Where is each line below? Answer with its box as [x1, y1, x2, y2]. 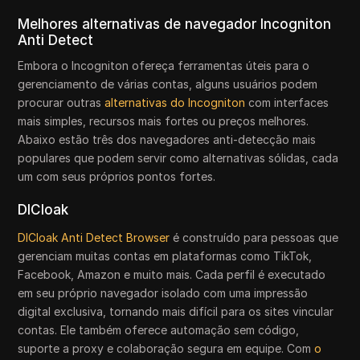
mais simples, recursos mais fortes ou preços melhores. [18, 113, 309, 128]
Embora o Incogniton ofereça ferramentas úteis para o [18, 58, 310, 72]
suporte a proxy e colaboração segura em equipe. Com [18, 341, 315, 355]
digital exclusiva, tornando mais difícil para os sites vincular [18, 304, 334, 318]
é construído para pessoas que [170, 230, 339, 244]
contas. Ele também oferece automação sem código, [18, 322, 300, 337]
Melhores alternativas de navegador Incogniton [18, 15, 332, 32]
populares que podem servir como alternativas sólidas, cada [18, 150, 339, 165]
